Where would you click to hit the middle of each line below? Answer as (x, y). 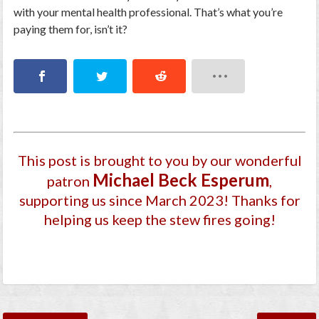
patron (70, 181)
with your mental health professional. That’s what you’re (148, 12)
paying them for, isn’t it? (71, 29)
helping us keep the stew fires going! (159, 220)
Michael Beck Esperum (181, 180)
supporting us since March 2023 (121, 200)
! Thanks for (262, 200)
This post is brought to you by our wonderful (159, 161)
